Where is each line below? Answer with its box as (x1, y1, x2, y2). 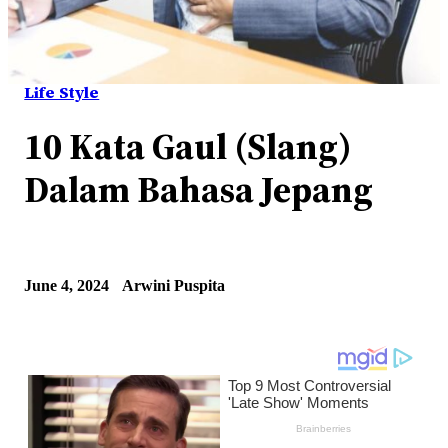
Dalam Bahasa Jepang (24, 164, 374, 215)
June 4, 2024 (24, 275, 110, 295)
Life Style (24, 81, 100, 104)
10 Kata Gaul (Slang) (24, 121, 353, 172)
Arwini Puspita (122, 275, 226, 295)
